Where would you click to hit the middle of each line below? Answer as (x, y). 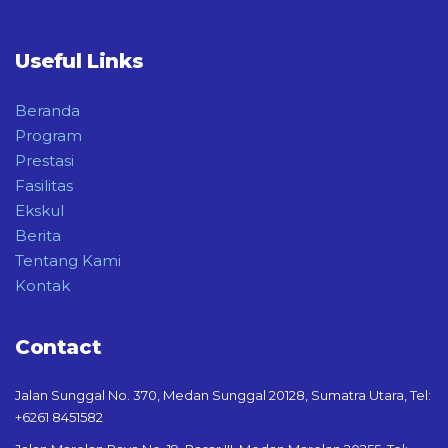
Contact (58, 347)
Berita (38, 235)
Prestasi (44, 160)
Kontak (42, 285)
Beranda (47, 110)
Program (48, 135)
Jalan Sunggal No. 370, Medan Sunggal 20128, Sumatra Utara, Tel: (223, 395)
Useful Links (79, 61)
